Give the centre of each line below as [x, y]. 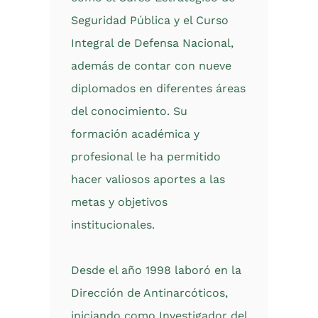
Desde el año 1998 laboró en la [156, 270]
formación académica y [135, 134]
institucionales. [113, 225]
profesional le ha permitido [146, 157]
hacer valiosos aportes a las [148, 179]
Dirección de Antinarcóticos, [149, 293]
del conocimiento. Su [129, 111]
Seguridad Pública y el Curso [150, 20]
